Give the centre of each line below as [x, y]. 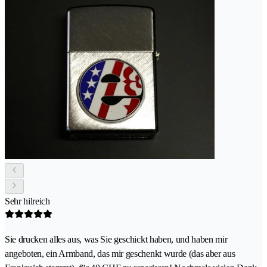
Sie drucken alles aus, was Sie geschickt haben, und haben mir [116, 240]
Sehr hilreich [27, 201]
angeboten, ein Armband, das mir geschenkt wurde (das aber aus [120, 254]
